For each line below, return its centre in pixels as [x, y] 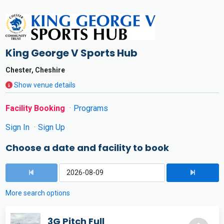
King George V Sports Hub [71, 53]
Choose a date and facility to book [87, 148]
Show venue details [44, 85]
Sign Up [51, 127]
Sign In [18, 127]
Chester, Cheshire [35, 70]
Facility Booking [36, 108]
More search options [37, 193]
